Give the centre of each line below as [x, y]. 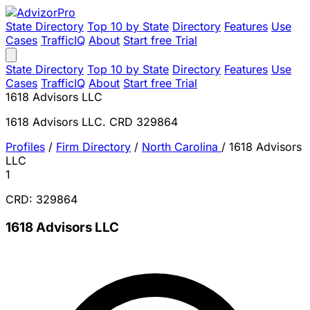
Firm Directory [93, 147]
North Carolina [182, 147]
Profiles [25, 147]
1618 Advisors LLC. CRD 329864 [92, 122]
